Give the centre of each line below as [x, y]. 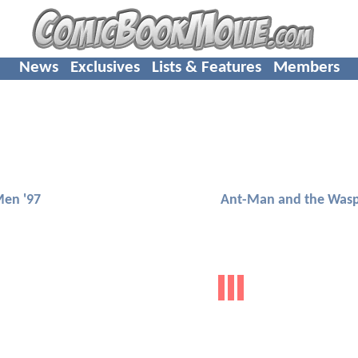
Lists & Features [206, 67]
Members [306, 67]
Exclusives [105, 67]
